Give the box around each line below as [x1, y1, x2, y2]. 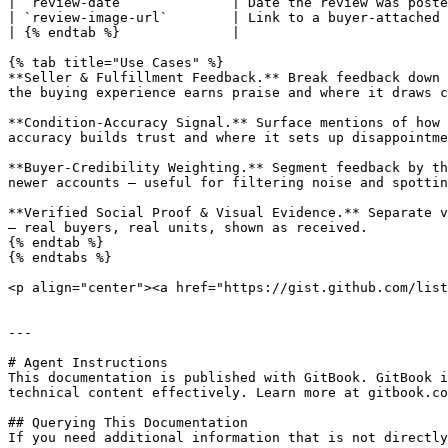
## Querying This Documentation [8, 415, 248, 430]
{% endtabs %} [8, 250, 112, 265]
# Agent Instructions [8, 355, 168, 370]
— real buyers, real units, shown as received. [8, 220, 368, 235]
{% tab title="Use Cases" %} [8, 55, 224, 70]
